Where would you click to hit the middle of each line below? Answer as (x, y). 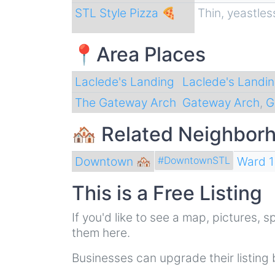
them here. (101, 232)
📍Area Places (139, 54)
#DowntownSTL (194, 161)
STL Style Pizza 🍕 (125, 13)
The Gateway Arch (125, 102)
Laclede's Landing (124, 81)
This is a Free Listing (167, 193)
